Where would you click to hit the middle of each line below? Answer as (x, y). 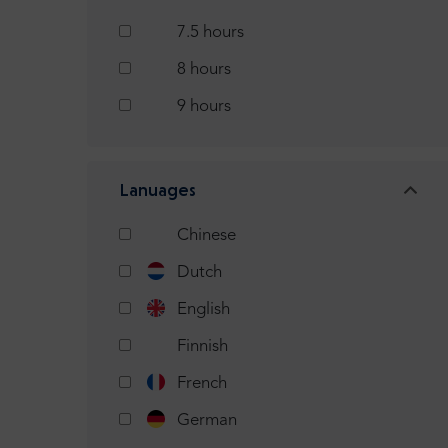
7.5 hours (210, 33)
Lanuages (158, 190)
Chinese (206, 236)
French (202, 384)
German (207, 421)
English (203, 310)
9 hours (204, 107)
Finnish (202, 347)
